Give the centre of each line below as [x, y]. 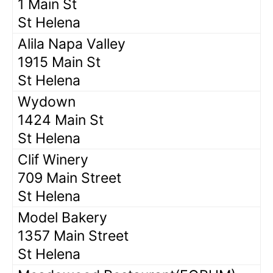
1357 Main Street [73, 236]
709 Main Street [69, 178]
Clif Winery [53, 159]
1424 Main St [61, 120]
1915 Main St [59, 62]
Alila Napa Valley [72, 44]
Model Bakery [62, 217]
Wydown [47, 101]
